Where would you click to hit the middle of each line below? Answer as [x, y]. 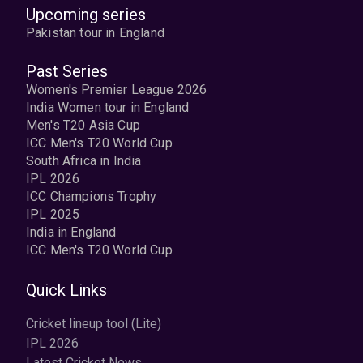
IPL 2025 [53, 214]
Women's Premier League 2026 [117, 90]
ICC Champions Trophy [92, 196]
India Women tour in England [108, 107]
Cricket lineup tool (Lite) [94, 324]
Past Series [67, 71]
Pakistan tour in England [95, 33]
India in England [71, 232]
